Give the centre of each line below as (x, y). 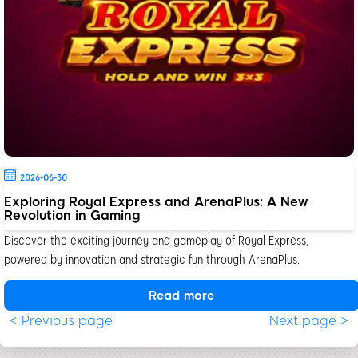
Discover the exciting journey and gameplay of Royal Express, (156, 239)
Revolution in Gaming (72, 215)
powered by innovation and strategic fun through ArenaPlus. (152, 258)
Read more (182, 295)
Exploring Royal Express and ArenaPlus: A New (156, 201)
